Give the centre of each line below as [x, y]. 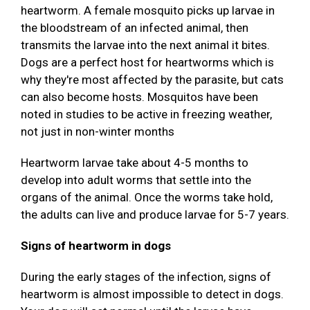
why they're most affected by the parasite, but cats [152, 80]
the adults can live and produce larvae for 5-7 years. [155, 215]
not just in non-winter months [98, 132]
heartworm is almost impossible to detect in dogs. [152, 294]
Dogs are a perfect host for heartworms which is [147, 63]
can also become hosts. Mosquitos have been [139, 97]
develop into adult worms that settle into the [136, 180]
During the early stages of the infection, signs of [146, 277]
